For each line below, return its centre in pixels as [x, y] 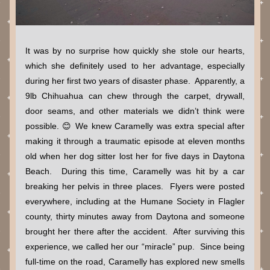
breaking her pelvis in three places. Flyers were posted [135, 186]
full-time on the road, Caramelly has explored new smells [135, 262]
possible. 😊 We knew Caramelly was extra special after [135, 126]
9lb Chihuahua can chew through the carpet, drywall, [135, 96]
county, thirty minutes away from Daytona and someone [135, 216]
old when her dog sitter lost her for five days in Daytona [135, 156]
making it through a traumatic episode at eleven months [135, 141]
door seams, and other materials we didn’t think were [135, 111]
